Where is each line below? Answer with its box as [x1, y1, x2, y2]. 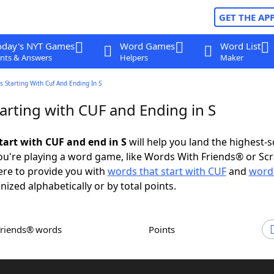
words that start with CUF [107, 165, 226, 178]
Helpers [119, 52, 148, 63]
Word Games [119, 40, 175, 52]
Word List [220, 40, 261, 52]
